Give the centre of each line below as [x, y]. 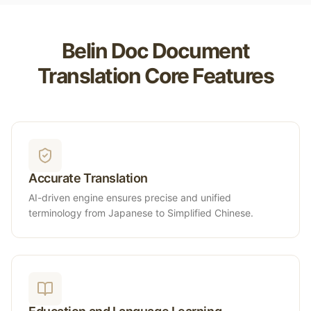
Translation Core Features [155, 76]
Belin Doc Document [155, 51]
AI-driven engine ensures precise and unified [130, 197]
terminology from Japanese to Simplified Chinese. [141, 213]
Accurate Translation [88, 178]
